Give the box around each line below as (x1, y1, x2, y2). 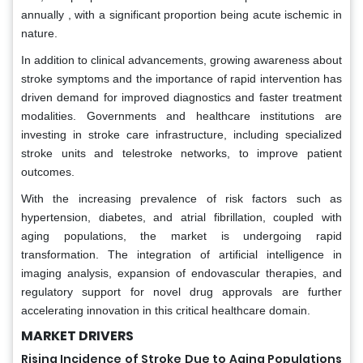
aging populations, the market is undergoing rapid (21, 229, 342, 243)
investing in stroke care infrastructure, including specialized (21, 128, 342, 142)
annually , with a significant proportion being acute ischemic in (21, 8, 342, 22)
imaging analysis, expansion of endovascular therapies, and (21, 267, 342, 280)
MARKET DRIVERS (21, 327, 134, 346)
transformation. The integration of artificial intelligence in (21, 248, 342, 262)
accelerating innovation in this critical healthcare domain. (21, 304, 310, 318)
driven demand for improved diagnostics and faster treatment (21, 91, 342, 105)
